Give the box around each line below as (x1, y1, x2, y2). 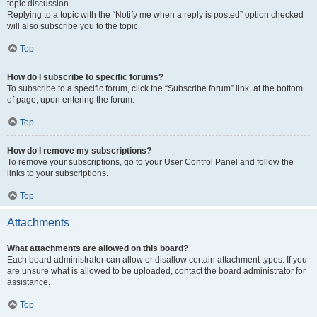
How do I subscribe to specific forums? (7, 72, 163, 82)
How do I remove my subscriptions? (7, 146, 151, 156)
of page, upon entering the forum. (7, 95, 134, 105)
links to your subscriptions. (7, 168, 108, 178)
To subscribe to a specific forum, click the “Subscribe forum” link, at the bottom (7, 83, 303, 93)
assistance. (7, 277, 50, 287)
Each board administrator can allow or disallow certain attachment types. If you (7, 255, 307, 265)
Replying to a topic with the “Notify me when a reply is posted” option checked (7, 10, 304, 20)
